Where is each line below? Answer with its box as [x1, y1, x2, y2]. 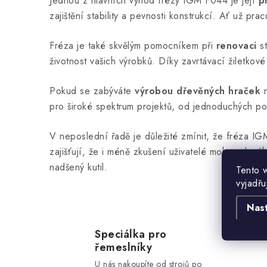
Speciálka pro [95, 226, 167, 242]
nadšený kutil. [49, 160, 107, 174]
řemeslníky [95, 240, 152, 255]
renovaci [216, 39, 257, 52]
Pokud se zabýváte [49, 84, 135, 98]
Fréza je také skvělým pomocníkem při [49, 39, 216, 52]
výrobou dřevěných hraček [135, 84, 260, 98]
